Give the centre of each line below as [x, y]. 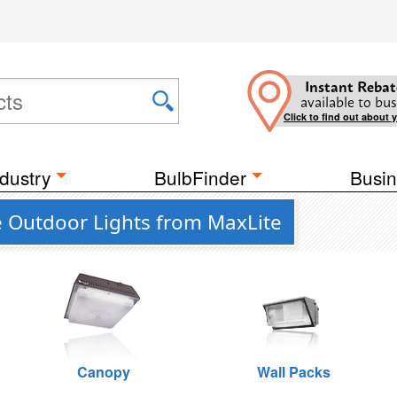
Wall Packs [293, 372]
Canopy [104, 372]
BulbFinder [200, 177]
